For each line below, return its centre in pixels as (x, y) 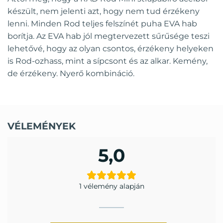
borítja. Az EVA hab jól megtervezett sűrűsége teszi (109, 36)
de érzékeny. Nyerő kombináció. (71, 74)
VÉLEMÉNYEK (42, 126)
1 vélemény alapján (111, 186)
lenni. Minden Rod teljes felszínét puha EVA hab (102, 24)
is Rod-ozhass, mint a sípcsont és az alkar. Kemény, (108, 61)
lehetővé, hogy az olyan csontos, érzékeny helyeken (111, 49)
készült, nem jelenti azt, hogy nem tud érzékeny (104, 11)
